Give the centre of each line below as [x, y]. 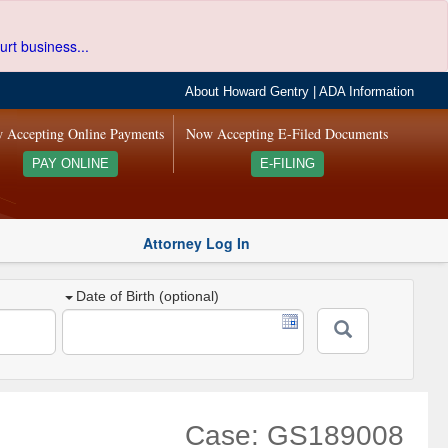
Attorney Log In [196, 242]
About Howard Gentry [247, 92]
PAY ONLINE [70, 164]
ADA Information [367, 92]
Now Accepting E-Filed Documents [287, 133]
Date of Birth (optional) [148, 296]
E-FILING [287, 164]
